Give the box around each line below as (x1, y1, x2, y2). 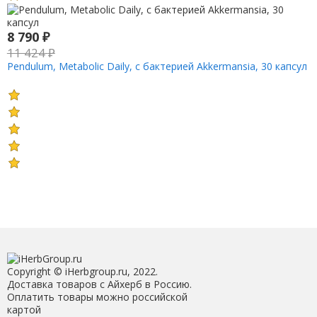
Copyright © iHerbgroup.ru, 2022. (6, 265, 158, 279)
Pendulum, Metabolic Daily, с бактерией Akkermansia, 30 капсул (6, 59, 307, 73)
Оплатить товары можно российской (6, 290, 188, 304)
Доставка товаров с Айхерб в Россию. (6, 277, 192, 292)
